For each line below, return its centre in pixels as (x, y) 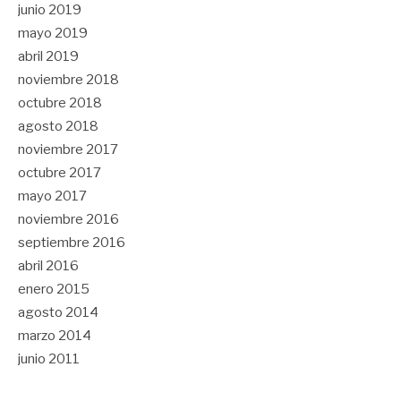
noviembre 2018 (68, 80)
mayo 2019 (53, 34)
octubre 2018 (60, 103)
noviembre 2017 (68, 150)
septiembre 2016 (72, 243)
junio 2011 (49, 359)
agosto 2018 (58, 127)
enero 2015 (54, 290)
